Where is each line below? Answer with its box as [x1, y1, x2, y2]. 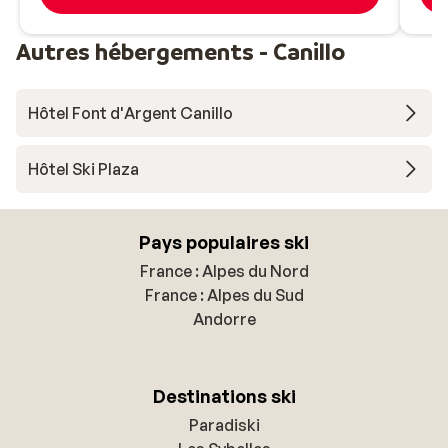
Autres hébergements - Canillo [16, 36, 345, 66]
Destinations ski [152, 384, 296, 407]
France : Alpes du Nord [139, 260, 309, 281]
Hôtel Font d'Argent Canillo [28, 102, 233, 123]
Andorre [192, 308, 256, 329]
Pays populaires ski [139, 230, 309, 253]
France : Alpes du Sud [144, 284, 304, 305]
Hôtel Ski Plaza [28, 158, 139, 179]
